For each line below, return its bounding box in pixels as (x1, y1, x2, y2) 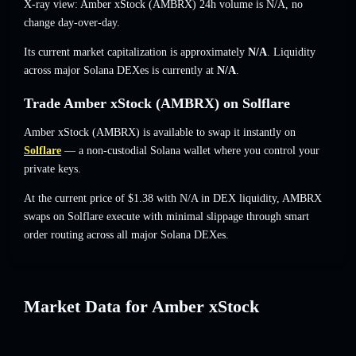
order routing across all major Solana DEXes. (24, 229, 229, 242)
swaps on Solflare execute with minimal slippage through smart (24, 211, 309, 223)
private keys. (24, 163, 81, 176)
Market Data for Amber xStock (24, 296, 259, 316)
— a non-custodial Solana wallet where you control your (61, 145, 319, 157)
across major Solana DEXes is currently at (24, 64, 217, 77)
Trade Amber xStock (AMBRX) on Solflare (24, 95, 290, 112)
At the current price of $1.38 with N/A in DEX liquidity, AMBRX (24, 192, 322, 205)
